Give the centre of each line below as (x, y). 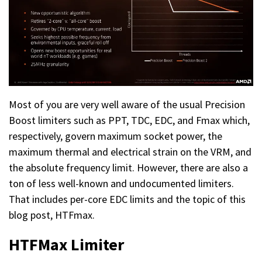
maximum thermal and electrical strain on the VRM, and (130, 152)
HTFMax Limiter (66, 245)
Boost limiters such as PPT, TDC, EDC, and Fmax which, (129, 120)
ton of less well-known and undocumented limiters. (121, 184)
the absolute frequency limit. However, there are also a (128, 168)
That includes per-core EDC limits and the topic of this (127, 199)
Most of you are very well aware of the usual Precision (127, 105)
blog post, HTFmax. (52, 215)
